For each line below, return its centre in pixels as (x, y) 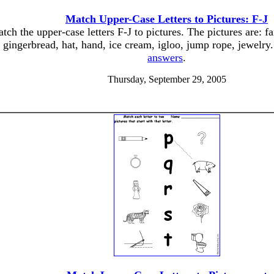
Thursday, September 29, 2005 (167, 79)
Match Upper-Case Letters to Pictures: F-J (167, 19)
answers (165, 57)
